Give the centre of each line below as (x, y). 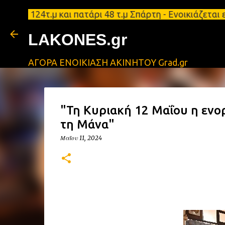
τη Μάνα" (87, 124)
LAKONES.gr (78, 40)
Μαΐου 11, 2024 (81, 138)
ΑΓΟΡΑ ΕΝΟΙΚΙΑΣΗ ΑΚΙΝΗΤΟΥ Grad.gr (108, 62)
